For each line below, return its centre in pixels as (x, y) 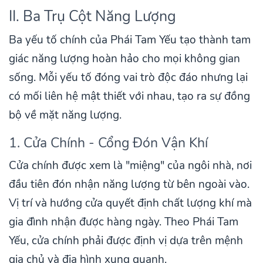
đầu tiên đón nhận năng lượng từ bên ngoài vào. (129, 184)
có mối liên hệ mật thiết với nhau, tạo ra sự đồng (129, 96)
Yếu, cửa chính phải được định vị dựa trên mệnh (126, 240)
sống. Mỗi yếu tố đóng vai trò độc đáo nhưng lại (128, 77)
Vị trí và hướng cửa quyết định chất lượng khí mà (130, 203)
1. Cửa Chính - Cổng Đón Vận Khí (108, 142)
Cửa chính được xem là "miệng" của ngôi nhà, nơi (130, 165)
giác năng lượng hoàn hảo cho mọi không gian (124, 58)
